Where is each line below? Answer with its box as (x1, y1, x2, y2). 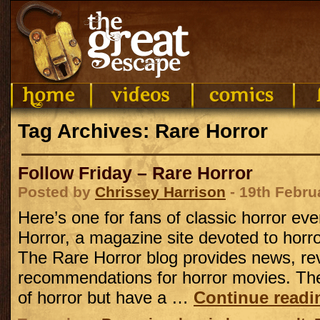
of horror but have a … (18, 288, 194, 307)
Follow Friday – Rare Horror (18, 163, 253, 183)
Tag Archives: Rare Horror (18, 120, 268, 142)
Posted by (18, 184, 95, 200)
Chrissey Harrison (95, 184, 226, 200)
